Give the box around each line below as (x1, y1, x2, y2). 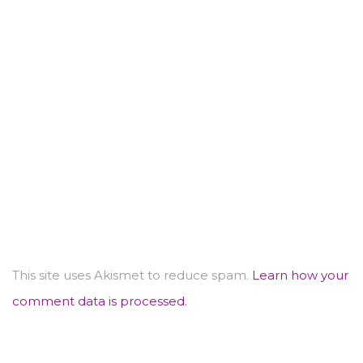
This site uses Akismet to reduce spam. (12, 267, 252, 283)
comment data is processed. (12, 293, 187, 309)
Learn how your (252, 267, 348, 283)
